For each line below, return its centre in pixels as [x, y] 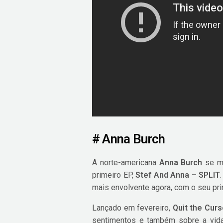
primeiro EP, [114, 175]
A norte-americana [126, 162]
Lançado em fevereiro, [132, 208]
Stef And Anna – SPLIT [178, 175]
